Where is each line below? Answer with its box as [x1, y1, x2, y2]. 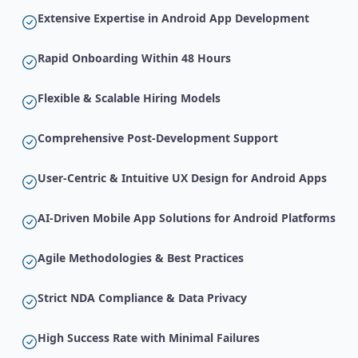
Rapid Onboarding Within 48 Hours [38, 50, 231, 66]
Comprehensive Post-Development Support [38, 130, 278, 146]
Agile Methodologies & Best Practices [38, 250, 244, 266]
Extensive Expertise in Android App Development [38, 10, 309, 26]
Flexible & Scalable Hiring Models [38, 90, 221, 106]
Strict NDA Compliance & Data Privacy [38, 290, 247, 306]
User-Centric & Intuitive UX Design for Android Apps [38, 170, 327, 186]
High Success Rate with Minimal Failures [38, 330, 260, 346]
